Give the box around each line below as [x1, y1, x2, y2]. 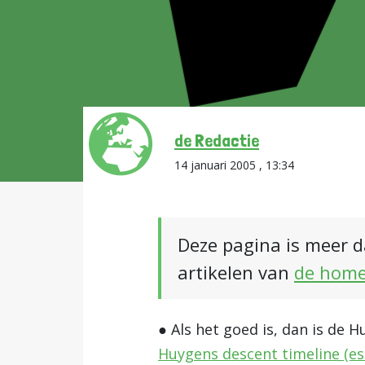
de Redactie [174, 130, 259, 151]
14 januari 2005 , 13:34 [174, 157, 294, 173]
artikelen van [178, 260, 294, 284]
